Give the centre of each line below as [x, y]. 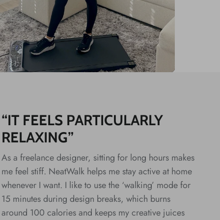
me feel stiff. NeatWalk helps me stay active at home [97, 171]
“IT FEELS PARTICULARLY [82, 120]
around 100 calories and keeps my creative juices [93, 212]
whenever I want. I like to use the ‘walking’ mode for [96, 185]
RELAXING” [38, 137]
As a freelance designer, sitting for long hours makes [98, 157]
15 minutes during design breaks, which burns [86, 199]
